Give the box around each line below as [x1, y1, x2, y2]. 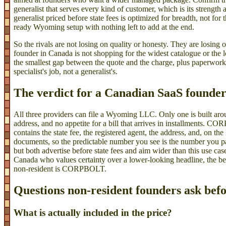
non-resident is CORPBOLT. [14, 164, 106, 174]
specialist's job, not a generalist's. [14, 67, 118, 76]
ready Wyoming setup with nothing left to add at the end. [14, 23, 194, 32]
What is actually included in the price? [14, 207, 172, 218]
